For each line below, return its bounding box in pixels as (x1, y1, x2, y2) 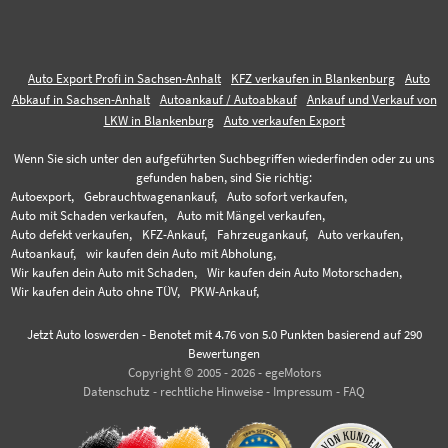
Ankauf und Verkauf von (306, 92, 437, 108)
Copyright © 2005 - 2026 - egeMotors (127, 365, 321, 381)
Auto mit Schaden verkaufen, (11, 208, 168, 224)
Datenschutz (83, 384, 150, 400)
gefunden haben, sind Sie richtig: (136, 170, 312, 186)
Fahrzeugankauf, (217, 227, 309, 243)
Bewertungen (188, 346, 260, 362)
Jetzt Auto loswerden (26, 327, 139, 343)
